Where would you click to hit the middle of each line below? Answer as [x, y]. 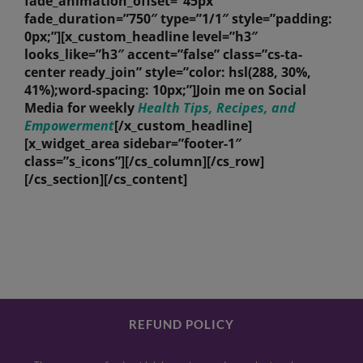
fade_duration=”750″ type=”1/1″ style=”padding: [178, 19]
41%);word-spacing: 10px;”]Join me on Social [165, 90]
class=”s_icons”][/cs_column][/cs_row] [144, 162]
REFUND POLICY [181, 325]
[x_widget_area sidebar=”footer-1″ [132, 144]
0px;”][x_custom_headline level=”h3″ [141, 37]
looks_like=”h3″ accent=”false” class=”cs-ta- [163, 55]
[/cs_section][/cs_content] [105, 179]
